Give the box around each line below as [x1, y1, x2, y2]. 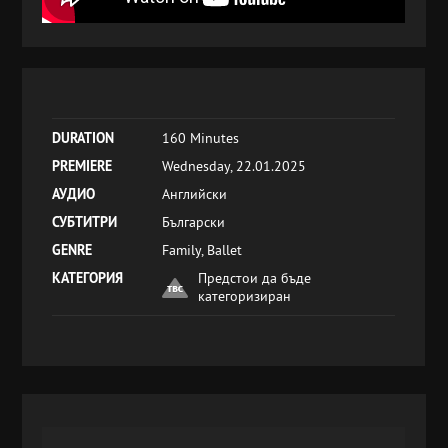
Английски [162, 185, 228, 203]
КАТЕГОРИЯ [52, 269, 124, 287]
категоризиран [198, 287, 292, 305]
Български [162, 213, 226, 231]
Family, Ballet [162, 241, 243, 259]
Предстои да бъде [198, 269, 312, 287]
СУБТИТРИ [52, 213, 118, 231]
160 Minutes [162, 129, 240, 147]
